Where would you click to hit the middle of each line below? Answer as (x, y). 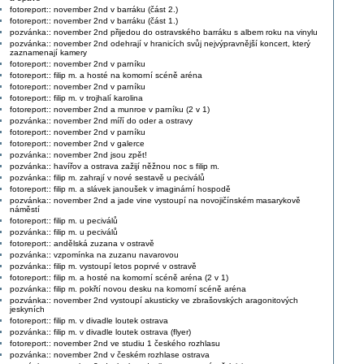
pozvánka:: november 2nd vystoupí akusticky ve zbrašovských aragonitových (154, 300)
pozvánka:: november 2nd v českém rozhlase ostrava (109, 354)
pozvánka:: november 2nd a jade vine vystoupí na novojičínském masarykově (155, 200)
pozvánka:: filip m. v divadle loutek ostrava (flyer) (100, 331)
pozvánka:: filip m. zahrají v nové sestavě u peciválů (107, 177)
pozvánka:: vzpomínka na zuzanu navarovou (94, 254)
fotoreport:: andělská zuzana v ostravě (82, 243)
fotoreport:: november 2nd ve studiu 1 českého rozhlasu (115, 343)
